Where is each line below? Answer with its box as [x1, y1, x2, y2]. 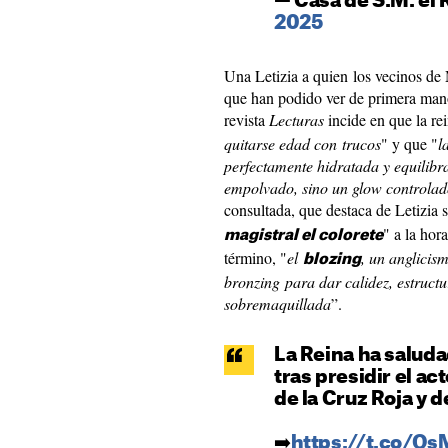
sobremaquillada [224, 293, 331, 314]
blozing [303, 252, 361, 267]
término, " [224, 247, 287, 268]
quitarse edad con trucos [224, 133, 381, 154]
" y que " [381, 133, 438, 154]
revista [224, 109, 269, 130]
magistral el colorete [224, 228, 383, 243]
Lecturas [269, 109, 324, 130]
